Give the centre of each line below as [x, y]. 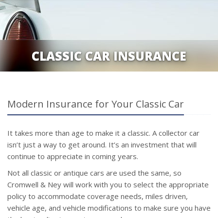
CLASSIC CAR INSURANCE [109, 55]
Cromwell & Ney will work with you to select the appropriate [108, 184]
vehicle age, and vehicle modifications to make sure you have [109, 208]
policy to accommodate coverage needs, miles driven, [98, 196]
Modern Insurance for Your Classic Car [96, 104]
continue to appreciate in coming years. [73, 156]
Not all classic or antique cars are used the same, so [94, 173]
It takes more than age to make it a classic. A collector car [103, 133]
